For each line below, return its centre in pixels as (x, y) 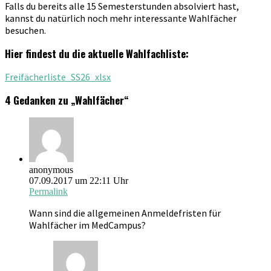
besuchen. (25, 30)
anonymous (51, 169)
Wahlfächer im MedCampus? (87, 225)
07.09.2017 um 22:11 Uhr (79, 180)
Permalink (48, 191)
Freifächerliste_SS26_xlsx (58, 77)
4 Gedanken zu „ (40, 100)
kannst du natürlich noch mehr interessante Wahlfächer (121, 18)
